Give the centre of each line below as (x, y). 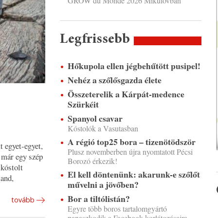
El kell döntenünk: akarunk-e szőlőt (134, 174)
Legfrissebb (95, 39)
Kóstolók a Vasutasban (103, 128)
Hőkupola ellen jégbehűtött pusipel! (134, 66)
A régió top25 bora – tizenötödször (131, 142)
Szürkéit (83, 104)
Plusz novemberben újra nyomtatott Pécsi (130, 152)
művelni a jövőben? (103, 184)
